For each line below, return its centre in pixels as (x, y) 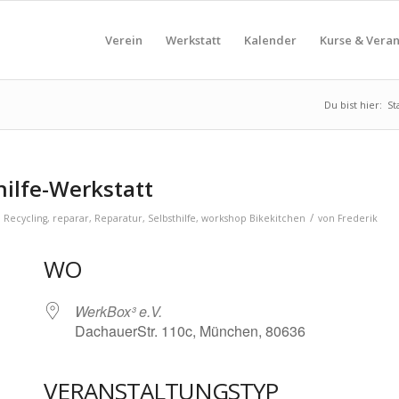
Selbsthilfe (172, 218)
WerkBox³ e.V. (119, 311)
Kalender (270, 40)
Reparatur (119, 218)
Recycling (26, 218)
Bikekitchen (278, 218)
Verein (123, 40)
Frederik (358, 218)
